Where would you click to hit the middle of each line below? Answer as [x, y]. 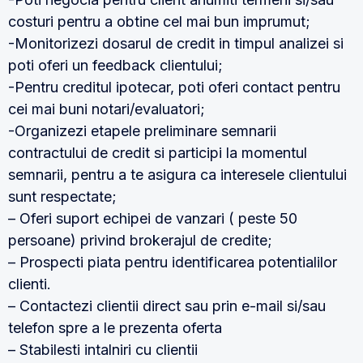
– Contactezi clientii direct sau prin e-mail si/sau [167, 306]
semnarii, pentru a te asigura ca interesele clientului [177, 175]
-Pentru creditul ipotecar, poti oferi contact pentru [174, 87]
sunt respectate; [62, 196]
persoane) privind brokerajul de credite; [140, 240]
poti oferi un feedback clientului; [115, 65]
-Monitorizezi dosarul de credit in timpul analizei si [176, 43]
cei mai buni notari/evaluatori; [107, 109]
